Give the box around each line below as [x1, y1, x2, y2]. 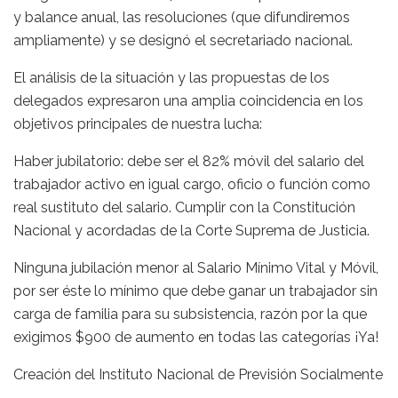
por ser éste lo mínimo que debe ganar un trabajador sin [13, 282, 378, 299]
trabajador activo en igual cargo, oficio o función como [13, 175, 370, 193]
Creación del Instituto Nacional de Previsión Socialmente [13, 365, 383, 383]
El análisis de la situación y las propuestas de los [13, 68, 330, 86]
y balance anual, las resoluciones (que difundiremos [13, 8, 350, 26]
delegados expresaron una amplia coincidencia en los [13, 92, 363, 109]
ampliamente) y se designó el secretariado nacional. [13, 31, 353, 49]
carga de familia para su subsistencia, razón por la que [13, 305, 367, 322]
